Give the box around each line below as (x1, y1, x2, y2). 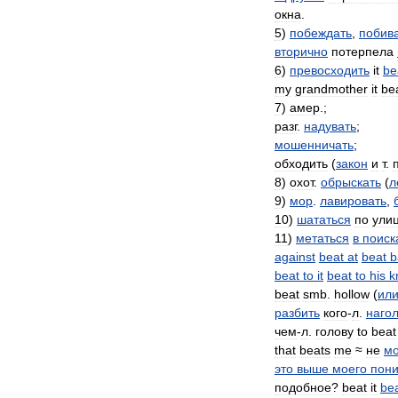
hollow (334, 287, 370, 301)
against (275, 250, 315, 264)
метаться (296, 231, 349, 245)
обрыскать (321, 175, 381, 189)
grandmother (295, 82, 368, 96)
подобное (275, 380, 331, 394)
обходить (275, 156, 328, 171)
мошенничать (275, 138, 354, 152)
